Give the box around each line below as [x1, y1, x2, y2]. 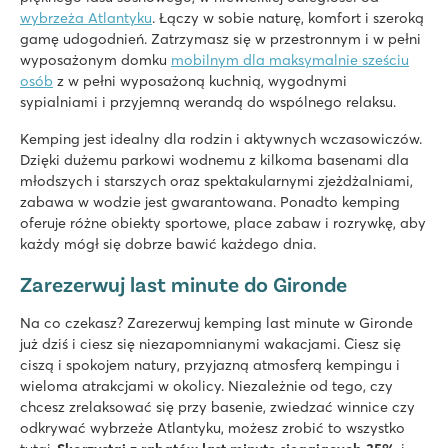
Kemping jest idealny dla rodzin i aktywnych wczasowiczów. [20, 129, 422, 148]
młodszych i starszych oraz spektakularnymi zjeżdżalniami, [20, 171, 413, 190]
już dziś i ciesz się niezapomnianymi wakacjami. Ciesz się [20, 334, 401, 353]
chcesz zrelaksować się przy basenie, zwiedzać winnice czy [20, 397, 415, 416]
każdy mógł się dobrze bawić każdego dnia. [20, 234, 316, 253]
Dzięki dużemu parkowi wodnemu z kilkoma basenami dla [20, 150, 409, 169]
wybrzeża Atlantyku [20, 8, 152, 27]
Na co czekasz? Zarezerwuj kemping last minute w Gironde [20, 313, 413, 332]
